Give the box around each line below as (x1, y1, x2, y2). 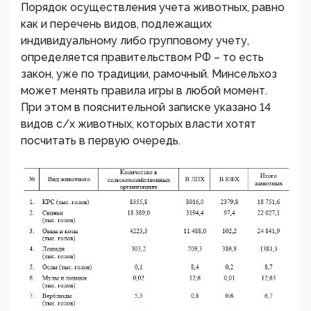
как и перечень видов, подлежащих (21, 17, 212, 31)
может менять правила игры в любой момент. (21, 84, 267, 97)
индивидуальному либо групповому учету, (21, 34, 249, 47)
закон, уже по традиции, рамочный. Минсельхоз (21, 67, 277, 81)
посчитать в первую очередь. (21, 134, 180, 147)
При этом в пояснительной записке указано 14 (21, 101, 271, 114)
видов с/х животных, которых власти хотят (21, 117, 256, 131)
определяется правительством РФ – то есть (21, 51, 264, 64)
